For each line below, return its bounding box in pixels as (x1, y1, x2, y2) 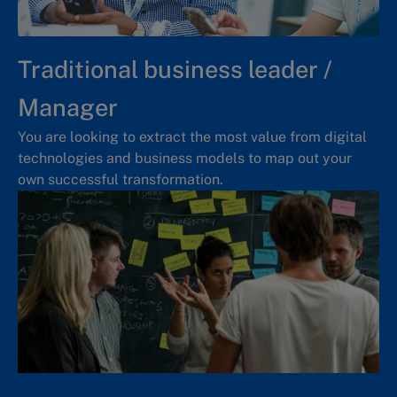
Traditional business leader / (18, 54, 332, 83)
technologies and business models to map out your (18, 149, 352, 167)
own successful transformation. (18, 170, 223, 188)
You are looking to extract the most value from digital (18, 128, 367, 145)
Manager (18, 92, 118, 121)
